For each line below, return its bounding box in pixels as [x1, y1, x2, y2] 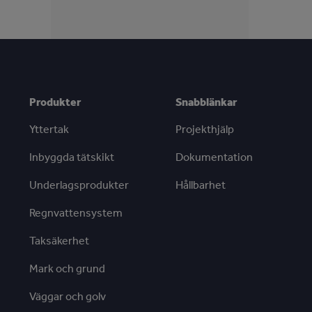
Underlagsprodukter [29, 178, 129, 192]
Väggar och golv [29, 290, 106, 304]
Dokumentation [175, 150, 253, 164]
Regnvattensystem [29, 206, 123, 220]
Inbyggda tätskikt [29, 150, 114, 164]
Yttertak [29, 123, 69, 136]
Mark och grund [29, 262, 105, 276]
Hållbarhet [175, 178, 226, 192]
